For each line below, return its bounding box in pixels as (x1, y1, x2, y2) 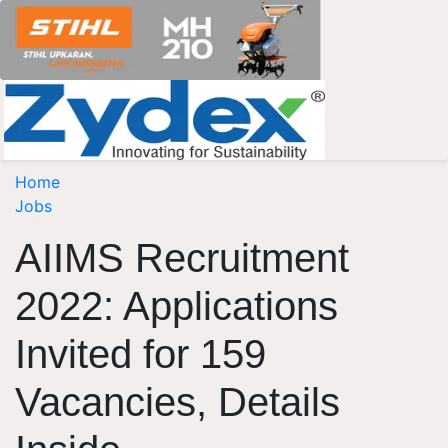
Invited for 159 (15, 332, 266, 376)
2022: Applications (15, 284, 338, 328)
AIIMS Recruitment (15, 236, 349, 280)
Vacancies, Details (15, 380, 340, 424)
